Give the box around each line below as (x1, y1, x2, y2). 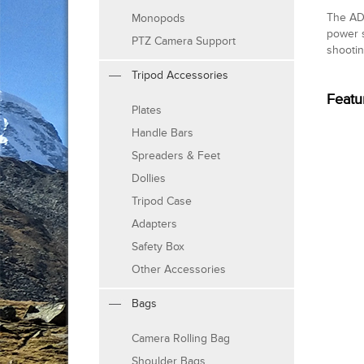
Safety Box (132, 240, 184, 254)
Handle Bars (132, 126, 193, 141)
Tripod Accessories (132, 68, 228, 83)
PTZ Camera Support (132, 34, 236, 49)
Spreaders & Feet (132, 149, 220, 163)
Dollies (132, 171, 166, 186)
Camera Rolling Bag (132, 331, 230, 346)
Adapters (132, 217, 177, 232)
